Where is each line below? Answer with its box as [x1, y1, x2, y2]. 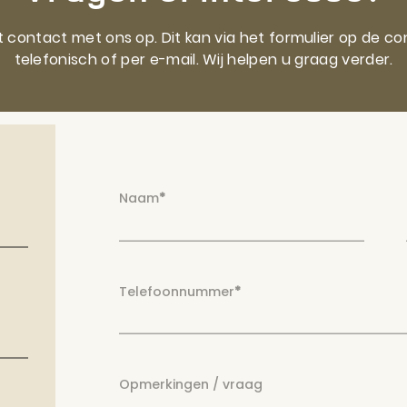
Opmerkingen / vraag [118, 375, 263, 393]
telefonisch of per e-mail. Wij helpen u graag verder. [14, 49, 393, 70]
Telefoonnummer [118, 282, 234, 301]
